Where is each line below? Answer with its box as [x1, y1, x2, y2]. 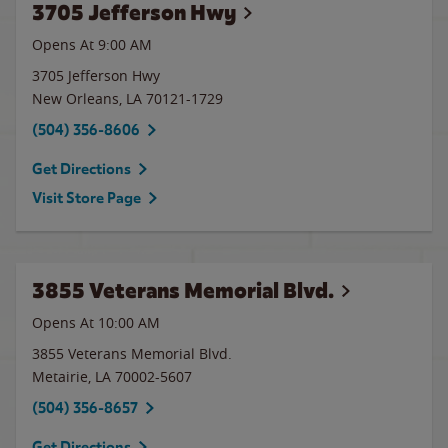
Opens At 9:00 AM [32, 35, 152, 54]
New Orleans [32, 89, 119, 108]
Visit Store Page [32, 189, 141, 207]
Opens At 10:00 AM [32, 313, 160, 332]
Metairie [32, 367, 88, 386]
